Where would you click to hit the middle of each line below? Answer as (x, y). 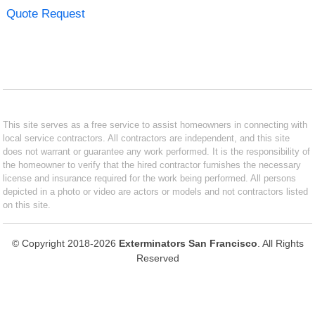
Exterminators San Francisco (188, 243)
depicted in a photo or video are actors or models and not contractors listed (156, 191)
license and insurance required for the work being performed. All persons (150, 178)
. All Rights (280, 243)
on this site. (27, 205)
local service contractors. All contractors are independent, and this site (147, 138)
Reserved (157, 258)
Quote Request (45, 13)
